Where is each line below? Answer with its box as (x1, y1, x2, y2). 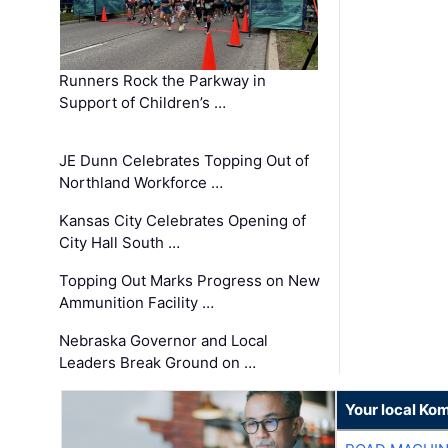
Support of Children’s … (59, 92, 227, 112)
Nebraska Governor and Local (59, 330, 269, 350)
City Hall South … (59, 232, 181, 252)
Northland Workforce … (59, 172, 224, 192)
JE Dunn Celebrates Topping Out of (59, 150, 310, 170)
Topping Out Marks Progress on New (59, 270, 321, 290)
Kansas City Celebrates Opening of (59, 210, 307, 230)
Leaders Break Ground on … (59, 352, 257, 372)
